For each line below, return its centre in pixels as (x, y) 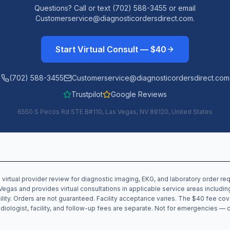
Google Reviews (139, 94)
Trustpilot (87, 94)
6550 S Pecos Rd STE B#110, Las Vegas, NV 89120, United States (115, 112)
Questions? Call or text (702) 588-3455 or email (115, 8)
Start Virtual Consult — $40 (111, 49)
